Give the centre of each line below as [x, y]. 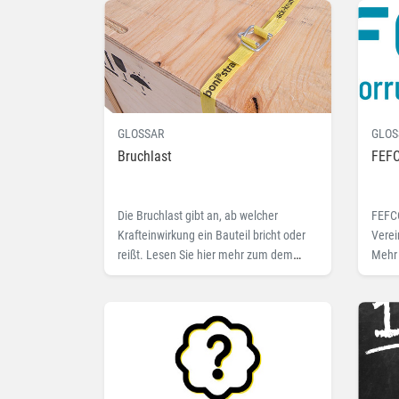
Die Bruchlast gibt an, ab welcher [198, 216]
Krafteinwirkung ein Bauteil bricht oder [212, 236]
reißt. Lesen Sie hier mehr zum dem [205, 255]
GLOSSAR [141, 134]
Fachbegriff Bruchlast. [172, 275]
